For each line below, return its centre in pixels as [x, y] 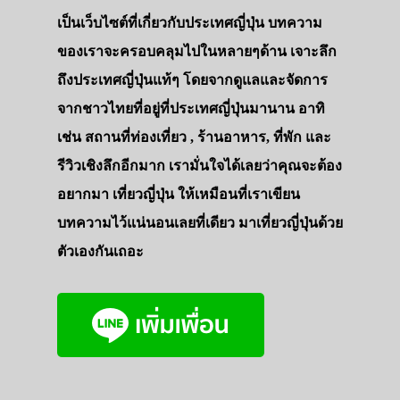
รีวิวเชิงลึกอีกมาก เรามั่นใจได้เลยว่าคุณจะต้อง [200, 166]
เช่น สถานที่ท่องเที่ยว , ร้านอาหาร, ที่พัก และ [194, 137]
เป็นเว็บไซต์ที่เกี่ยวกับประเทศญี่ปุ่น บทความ [190, 23]
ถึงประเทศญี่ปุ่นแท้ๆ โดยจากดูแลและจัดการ [192, 80]
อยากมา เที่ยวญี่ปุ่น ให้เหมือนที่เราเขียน [179, 195]
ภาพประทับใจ [311, 222]
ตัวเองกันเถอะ [100, 252]
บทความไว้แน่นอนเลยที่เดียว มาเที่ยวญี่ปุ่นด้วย [200, 223]
